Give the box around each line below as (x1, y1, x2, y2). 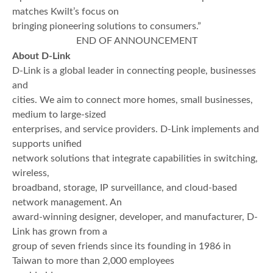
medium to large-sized (12, 110, 106, 120)
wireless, (12, 168, 49, 179)
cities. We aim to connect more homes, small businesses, (12, 95, 253, 105)
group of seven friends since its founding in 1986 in (12, 241, 231, 252)
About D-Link (12, 51, 71, 62)
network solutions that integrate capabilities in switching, (12, 154, 258, 164)
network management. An (12, 197, 122, 208)
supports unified (12, 139, 82, 149)
